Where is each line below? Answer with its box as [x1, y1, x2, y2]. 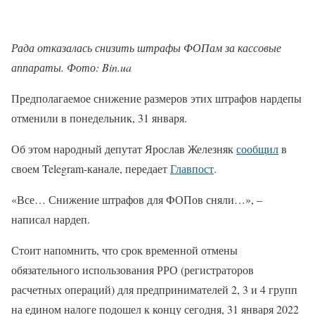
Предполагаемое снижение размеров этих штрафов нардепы [11, 91, 302, 106]
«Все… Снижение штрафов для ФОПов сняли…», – [11, 192, 262, 207]
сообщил [236, 141, 278, 157]
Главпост [170, 161, 214, 176]
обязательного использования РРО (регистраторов [11, 262, 254, 278]
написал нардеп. [11, 212, 90, 227]
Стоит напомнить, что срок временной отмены [11, 243, 238, 258]
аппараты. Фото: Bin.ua [11, 60, 131, 75]
